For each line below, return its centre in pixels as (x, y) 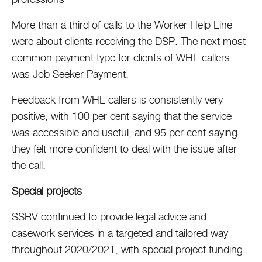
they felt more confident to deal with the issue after (124, 149)
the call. (30, 165)
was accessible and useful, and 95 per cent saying (125, 132)
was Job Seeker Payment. (72, 74)
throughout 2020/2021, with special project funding (127, 249)
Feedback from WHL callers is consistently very (117, 100)
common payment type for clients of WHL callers (121, 58)
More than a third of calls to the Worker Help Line (122, 25)
